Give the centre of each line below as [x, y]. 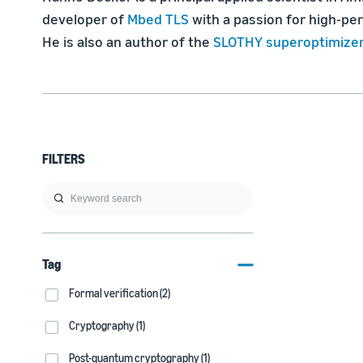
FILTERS [64, 159]
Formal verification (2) [120, 293]
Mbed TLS [158, 19]
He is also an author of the [128, 41]
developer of [85, 19]
